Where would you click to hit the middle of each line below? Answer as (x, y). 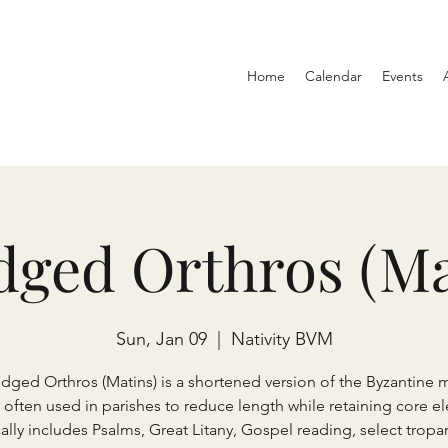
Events (402, 76)
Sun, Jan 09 (161, 339)
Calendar (333, 76)
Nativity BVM (281, 339)
